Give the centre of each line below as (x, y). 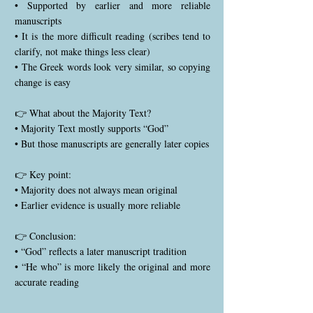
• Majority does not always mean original (96, 190)
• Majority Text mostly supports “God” (92, 128)
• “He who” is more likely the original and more (112, 267)
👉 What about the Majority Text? (83, 113)
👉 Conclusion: (45, 236)
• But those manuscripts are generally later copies (112, 144)
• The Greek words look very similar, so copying (112, 67)
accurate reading (47, 282)
